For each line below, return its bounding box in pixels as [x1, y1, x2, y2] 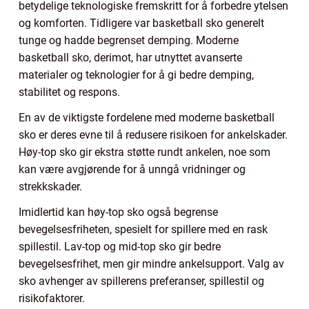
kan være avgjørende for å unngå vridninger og [19, 163, 246, 177]
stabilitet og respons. [19, 86, 120, 99]
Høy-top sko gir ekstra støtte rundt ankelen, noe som [19, 146, 270, 159]
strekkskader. [19, 180, 82, 194]
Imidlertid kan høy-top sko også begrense [19, 206, 218, 219]
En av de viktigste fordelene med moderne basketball [19, 111, 275, 125]
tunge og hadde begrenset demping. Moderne [19, 34, 239, 48]
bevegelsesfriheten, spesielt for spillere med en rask [19, 223, 268, 237]
